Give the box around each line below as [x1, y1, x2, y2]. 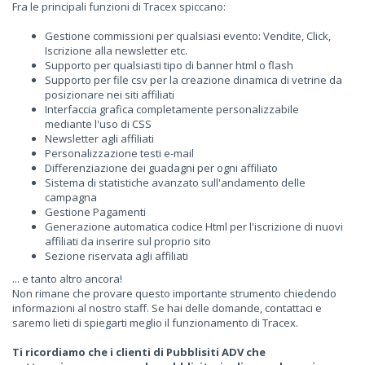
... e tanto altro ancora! [12, 270, 122, 286]
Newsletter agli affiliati [45, 130, 154, 146]
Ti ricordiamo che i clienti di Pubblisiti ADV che [12, 344, 266, 359]
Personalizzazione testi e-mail [45, 145, 194, 161]
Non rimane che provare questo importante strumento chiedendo [12, 285, 336, 301]
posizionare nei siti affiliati [45, 86, 174, 102]
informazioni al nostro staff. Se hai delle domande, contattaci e [12, 300, 322, 315]
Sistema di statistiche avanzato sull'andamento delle [45, 174, 306, 190]
